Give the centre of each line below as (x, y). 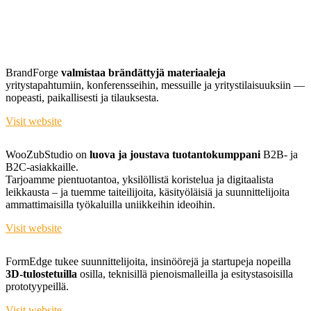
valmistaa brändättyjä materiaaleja (143, 73)
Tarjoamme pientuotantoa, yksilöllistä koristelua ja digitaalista (140, 179)
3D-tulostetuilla (41, 274)
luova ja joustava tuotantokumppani (175, 154)
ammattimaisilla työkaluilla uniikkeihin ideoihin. (110, 204)
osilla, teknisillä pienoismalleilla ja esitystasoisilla (185, 274)
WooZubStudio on (46, 154)
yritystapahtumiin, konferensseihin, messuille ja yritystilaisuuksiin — (155, 85)
